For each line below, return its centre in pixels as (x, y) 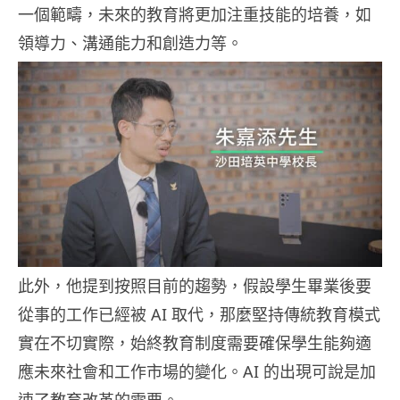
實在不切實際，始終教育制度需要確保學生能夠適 (195, 342)
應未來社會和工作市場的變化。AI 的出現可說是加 (197, 371)
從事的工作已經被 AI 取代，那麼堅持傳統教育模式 (199, 314)
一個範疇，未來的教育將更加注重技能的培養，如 (195, 15)
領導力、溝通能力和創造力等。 (130, 43)
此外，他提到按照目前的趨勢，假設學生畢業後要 (195, 285)
